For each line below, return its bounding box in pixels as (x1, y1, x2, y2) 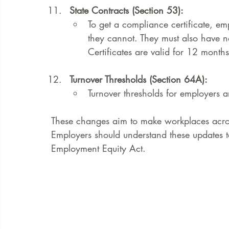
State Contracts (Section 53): (70, 4, 184, 16)
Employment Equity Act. (51, 142, 146, 154)
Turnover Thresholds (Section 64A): (70, 73, 208, 85)
